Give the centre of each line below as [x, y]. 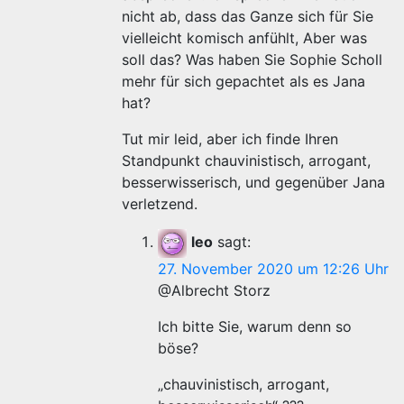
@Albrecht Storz [214, 290]
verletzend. [160, 204]
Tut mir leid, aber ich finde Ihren [230, 139]
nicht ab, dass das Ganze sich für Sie [248, 16]
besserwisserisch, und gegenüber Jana [253, 182]
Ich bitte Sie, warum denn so [255, 326]
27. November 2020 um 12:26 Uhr [273, 269]
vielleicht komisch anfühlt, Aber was [244, 38]
